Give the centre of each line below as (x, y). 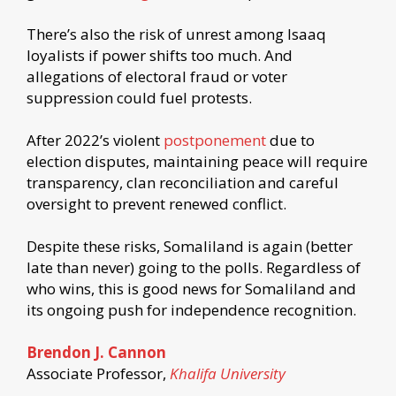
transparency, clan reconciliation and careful (183, 182)
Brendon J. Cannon (96, 352)
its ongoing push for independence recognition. (191, 309)
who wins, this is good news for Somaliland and (191, 288)
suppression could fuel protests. (139, 97)
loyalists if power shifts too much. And (160, 55)
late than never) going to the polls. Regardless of (194, 267)
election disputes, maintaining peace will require (197, 161)
